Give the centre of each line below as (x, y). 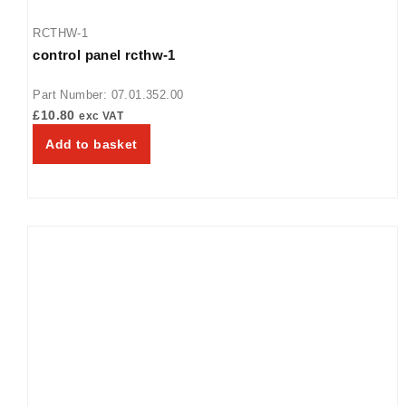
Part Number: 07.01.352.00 (108, 94)
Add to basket (92, 144)
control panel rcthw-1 (104, 54)
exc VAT (101, 115)
